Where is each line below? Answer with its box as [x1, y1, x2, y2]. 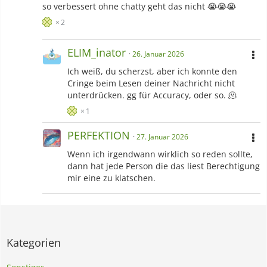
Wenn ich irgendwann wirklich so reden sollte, [67, 148, 253, 160]
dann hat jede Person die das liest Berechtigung [67, 160, 260, 172]
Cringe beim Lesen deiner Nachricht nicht [67, 77, 235, 89]
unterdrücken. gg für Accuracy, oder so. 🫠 [67, 89, 237, 101]
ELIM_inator [67, 45, 126, 60]
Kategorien [7, 235, 61, 250]
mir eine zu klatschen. [67, 172, 156, 184]
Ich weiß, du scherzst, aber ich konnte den [67, 66, 237, 77]
